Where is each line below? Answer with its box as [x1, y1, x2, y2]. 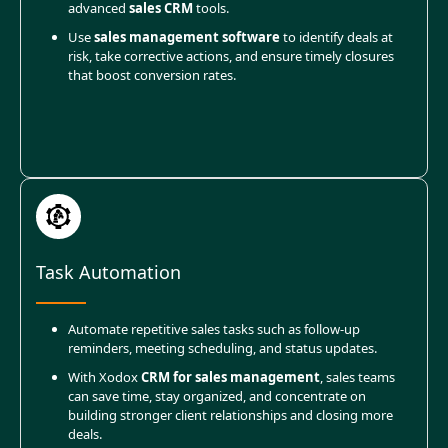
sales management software [94, 28, 280, 47]
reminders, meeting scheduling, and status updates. [68, 339, 377, 358]
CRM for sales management [141, 368, 320, 387]
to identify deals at [280, 28, 393, 47]
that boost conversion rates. [68, 66, 236, 85]
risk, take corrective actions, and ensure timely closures [68, 47, 394, 66]
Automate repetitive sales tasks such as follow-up [68, 320, 360, 339]
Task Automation [36, 260, 181, 285]
